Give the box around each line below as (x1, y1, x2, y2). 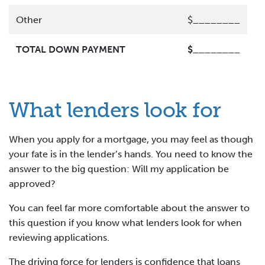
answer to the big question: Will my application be (9, 163, 229, 174)
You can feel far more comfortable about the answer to (9, 202, 250, 214)
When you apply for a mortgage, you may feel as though (9, 133, 253, 145)
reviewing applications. (9, 231, 109, 243)
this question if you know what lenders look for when (9, 216, 242, 228)
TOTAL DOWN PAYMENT (16, 43, 125, 55)
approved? (9, 177, 56, 189)
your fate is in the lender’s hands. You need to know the (9, 148, 253, 160)
